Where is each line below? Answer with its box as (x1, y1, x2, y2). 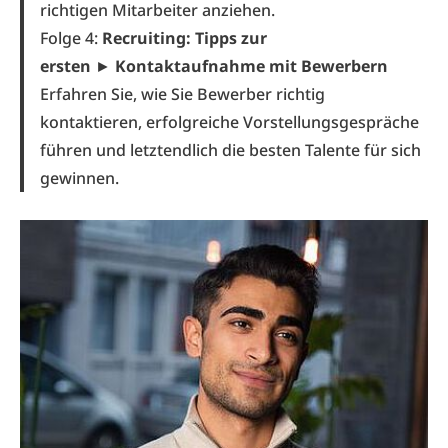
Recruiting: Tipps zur (102, 27, 267, 49)
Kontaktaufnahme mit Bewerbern (115, 55, 388, 77)
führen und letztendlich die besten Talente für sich (40, 139, 421, 161)
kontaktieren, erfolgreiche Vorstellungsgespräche (40, 111, 419, 133)
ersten (40, 55, 95, 77)
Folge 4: (40, 27, 102, 49)
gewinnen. (40, 167, 123, 189)
